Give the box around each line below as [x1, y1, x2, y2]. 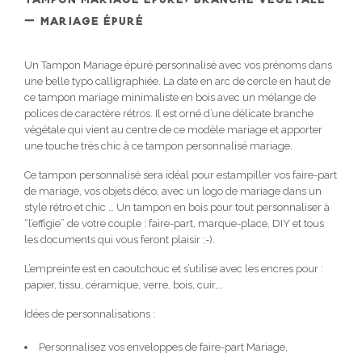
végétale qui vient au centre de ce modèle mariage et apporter [24, 123, 322, 136]
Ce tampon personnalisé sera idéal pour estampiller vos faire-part [24, 168, 337, 181]
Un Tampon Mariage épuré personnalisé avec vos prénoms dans [24, 58, 332, 71]
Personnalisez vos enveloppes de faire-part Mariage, [39, 340, 288, 353]
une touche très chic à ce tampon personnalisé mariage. [24, 139, 293, 152]
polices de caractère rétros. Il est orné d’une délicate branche [24, 107, 314, 120]
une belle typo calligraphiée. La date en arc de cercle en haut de [24, 74, 330, 87]
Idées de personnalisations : [24, 307, 155, 320]
